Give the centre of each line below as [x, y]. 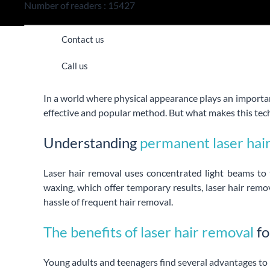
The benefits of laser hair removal [149, 231]
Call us [75, 65]
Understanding [92, 142]
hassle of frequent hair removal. [108, 201]
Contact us [83, 39]
